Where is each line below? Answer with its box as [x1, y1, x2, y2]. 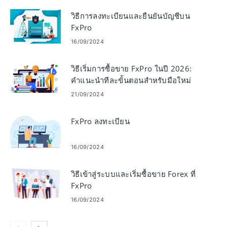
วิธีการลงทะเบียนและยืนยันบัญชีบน [71, 10, 190, 21]
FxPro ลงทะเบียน [71, 116, 130, 126]
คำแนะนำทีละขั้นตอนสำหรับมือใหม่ [71, 74, 192, 85]
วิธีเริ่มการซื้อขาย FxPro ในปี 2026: [71, 63, 192, 73]
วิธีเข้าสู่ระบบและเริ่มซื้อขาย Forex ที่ [71, 168, 196, 179]
